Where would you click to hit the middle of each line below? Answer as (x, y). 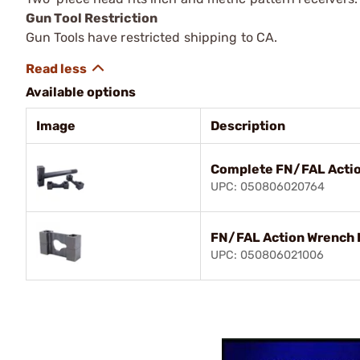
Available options (81, 92)
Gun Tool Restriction (92, 18)
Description (248, 126)
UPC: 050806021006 (267, 255)
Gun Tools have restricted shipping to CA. (152, 37)
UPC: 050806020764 (268, 187)
